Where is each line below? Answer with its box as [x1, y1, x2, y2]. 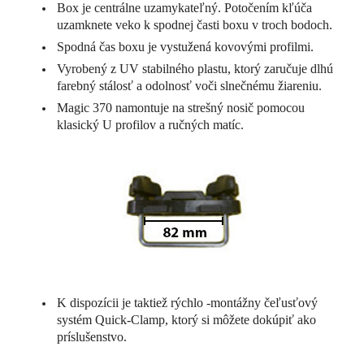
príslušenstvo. [57, 329, 128, 344]
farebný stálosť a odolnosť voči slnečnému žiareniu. [57, 78, 323, 93]
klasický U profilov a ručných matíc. [57, 117, 245, 132]
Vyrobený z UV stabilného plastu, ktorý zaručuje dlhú [57, 61, 334, 76]
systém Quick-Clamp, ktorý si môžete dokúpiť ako [57, 312, 317, 327]
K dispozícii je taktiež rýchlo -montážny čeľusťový [57, 295, 318, 310]
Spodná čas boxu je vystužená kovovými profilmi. [57, 39, 314, 54]
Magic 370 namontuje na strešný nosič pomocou [57, 100, 305, 115]
